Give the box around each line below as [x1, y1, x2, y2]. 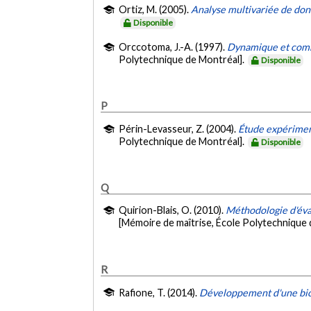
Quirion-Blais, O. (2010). [119, 204, 226, 217]
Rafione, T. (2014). [119, 287, 200, 299]
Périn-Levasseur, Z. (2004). [119, 122, 239, 135]
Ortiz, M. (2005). [119, 3, 192, 16]
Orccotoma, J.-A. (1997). [119, 40, 228, 53]
